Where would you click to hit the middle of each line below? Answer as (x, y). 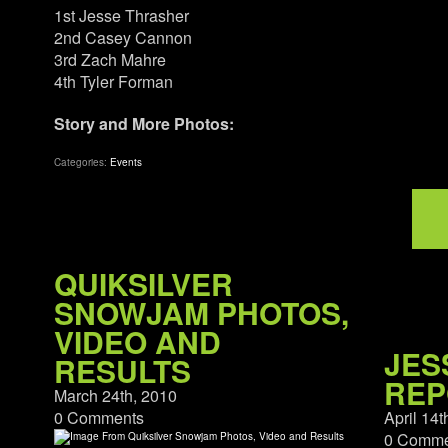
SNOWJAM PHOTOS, (201, 312)
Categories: (81, 162)
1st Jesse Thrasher (121, 15)
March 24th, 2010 (115, 395)
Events (125, 162)
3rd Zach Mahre (109, 59)
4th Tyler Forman (113, 81)
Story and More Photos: (143, 123)
